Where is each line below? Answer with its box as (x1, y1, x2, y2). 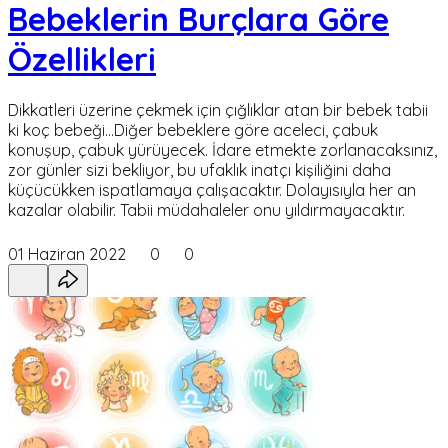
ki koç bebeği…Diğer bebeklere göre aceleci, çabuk (8, 120, 378, 141)
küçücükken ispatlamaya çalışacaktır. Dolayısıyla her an (8, 180, 416, 201)
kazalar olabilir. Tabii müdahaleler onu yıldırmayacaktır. (8, 200, 405, 221)
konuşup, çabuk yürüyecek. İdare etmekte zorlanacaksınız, (8, 140, 437, 161)
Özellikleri (8, 38, 156, 79)
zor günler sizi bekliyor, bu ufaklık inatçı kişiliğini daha (8, 160, 391, 181)
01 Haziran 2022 (8, 244, 126, 265)
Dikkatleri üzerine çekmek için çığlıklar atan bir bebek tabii (8, 100, 428, 121)
